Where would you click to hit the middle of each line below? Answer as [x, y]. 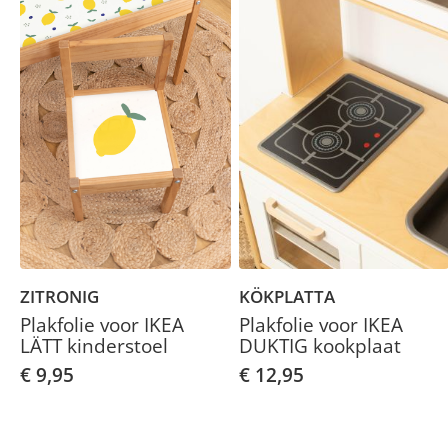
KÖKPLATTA [286, 296]
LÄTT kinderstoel [94, 345]
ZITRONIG [59, 296]
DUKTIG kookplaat [319, 345]
